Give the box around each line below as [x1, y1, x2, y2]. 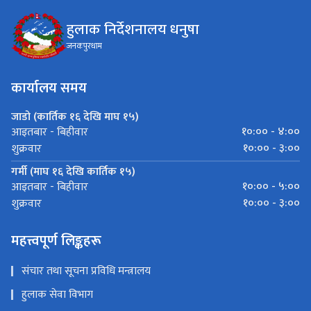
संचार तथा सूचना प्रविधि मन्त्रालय [22, 262, 151, 281]
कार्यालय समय [11, 76, 87, 101]
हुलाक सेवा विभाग [22, 285, 93, 305]
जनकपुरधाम [67, 39, 102, 53]
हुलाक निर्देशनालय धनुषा [67, 17, 199, 42]
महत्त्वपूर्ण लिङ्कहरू [11, 229, 101, 253]
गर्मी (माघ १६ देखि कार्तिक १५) [11, 162, 135, 182]
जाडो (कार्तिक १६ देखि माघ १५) [11, 108, 139, 127]
